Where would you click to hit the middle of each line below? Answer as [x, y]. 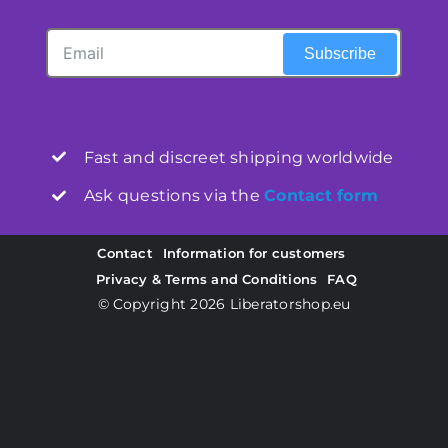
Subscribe [340, 53]
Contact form [321, 195]
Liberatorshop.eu [290, 303]
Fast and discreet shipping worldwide [238, 157]
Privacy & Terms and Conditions [207, 278]
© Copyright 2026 [163, 303]
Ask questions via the [174, 195]
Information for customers [254, 252]
